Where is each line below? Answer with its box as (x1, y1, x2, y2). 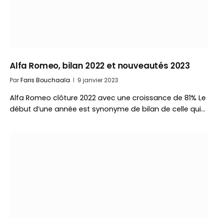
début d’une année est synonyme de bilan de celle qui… (10, 104, 205, 114)
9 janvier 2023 (77, 76, 118, 84)
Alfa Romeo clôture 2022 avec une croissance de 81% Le (10, 93, 206, 103)
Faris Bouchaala (20, 76, 70, 84)
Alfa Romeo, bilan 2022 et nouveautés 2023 (10, 60, 191, 72)
